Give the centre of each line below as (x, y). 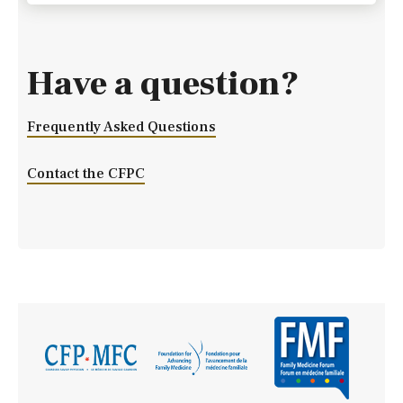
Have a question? (163, 85)
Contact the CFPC (86, 173)
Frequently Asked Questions (121, 127)
